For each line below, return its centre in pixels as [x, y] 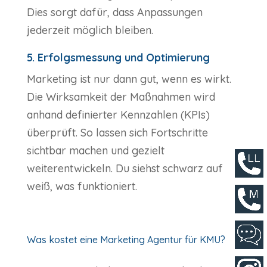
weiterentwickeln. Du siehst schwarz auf [125, 169]
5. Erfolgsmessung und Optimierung [118, 58]
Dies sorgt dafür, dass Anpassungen [114, 13]
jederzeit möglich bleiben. [90, 30]
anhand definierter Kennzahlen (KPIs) [118, 115]
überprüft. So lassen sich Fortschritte [117, 133]
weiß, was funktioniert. [82, 187]
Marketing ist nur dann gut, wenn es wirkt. [129, 79]
